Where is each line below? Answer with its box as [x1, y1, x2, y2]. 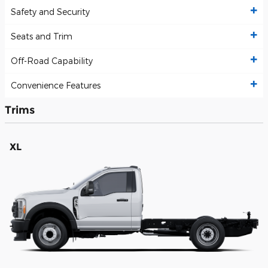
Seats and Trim [11, 31, 72, 42]
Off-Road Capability [11, 56, 93, 66]
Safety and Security [11, 7, 90, 17]
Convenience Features [11, 80, 100, 91]
